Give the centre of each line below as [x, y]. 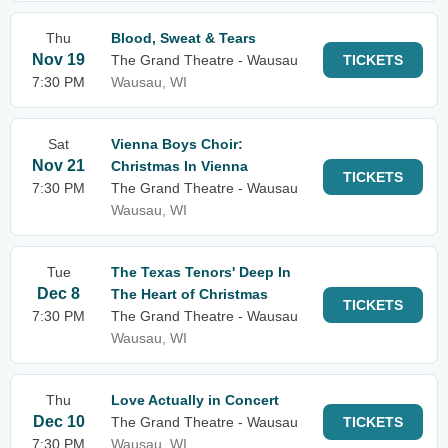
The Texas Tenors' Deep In [201, 272]
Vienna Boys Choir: [177, 144]
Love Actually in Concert [195, 400]
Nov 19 [58, 59]
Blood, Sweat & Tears [183, 38]
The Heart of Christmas [189, 294]
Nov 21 [58, 165]
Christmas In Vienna [179, 166]
